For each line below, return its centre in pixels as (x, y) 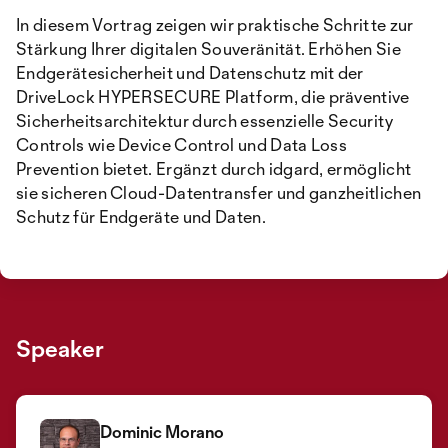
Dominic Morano (162, 432)
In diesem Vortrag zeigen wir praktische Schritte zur (215, 25)
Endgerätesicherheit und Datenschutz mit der (190, 73)
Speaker (60, 349)
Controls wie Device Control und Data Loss (182, 145)
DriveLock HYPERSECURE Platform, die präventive (213, 97)
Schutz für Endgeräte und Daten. (141, 217)
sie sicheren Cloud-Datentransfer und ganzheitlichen (219, 193)
